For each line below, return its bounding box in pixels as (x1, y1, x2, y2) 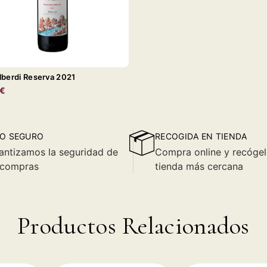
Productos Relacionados (17, 211, 250, 241)
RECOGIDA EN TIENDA (155, 131, 247, 141)
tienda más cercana (155, 160, 243, 172)
